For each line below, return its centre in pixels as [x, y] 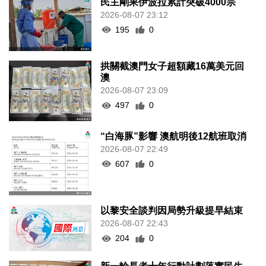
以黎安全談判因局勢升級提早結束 [172, 211]
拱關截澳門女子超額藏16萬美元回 [172, 66]
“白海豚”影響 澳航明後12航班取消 [174, 136]
